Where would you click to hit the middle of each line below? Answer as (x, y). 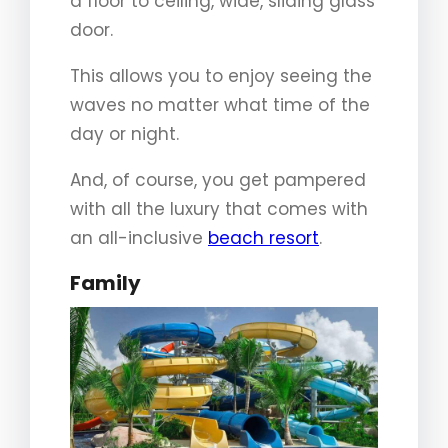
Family (105, 283)
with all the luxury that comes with (219, 209)
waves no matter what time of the (220, 105)
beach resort (263, 238)
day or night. (124, 134)
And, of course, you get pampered (218, 180)
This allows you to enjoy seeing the (221, 76)
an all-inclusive (139, 238)
